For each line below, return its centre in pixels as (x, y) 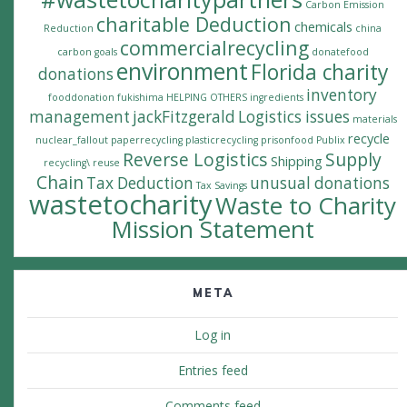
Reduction (69, 29)
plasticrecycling (222, 140)
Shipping (297, 161)
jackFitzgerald (184, 117)
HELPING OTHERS (207, 98)
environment (182, 71)
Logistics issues (293, 117)
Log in (213, 335)
